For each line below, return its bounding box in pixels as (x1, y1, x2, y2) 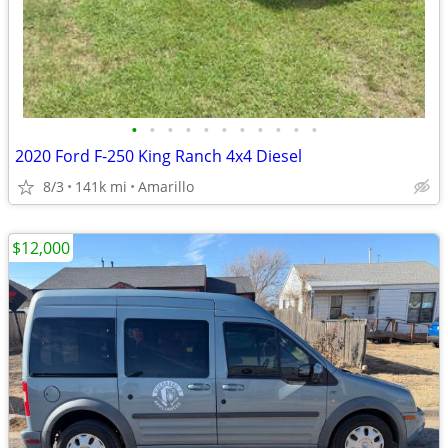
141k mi (75, 177, 127, 196)
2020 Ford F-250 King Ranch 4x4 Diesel (15, 145, 302, 167)
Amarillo (138, 177, 194, 196)
